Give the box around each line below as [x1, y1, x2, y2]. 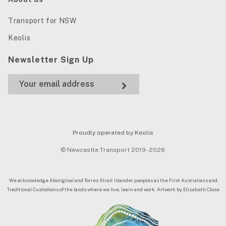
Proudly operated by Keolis [73, 129, 153, 136]
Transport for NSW [8, 16, 77, 25]
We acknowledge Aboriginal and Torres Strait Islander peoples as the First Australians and [9, 177, 217, 183]
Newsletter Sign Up [8, 54, 94, 65]
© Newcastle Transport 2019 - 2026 [61, 146, 165, 153]
